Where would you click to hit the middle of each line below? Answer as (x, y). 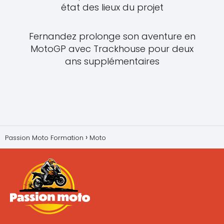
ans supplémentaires (112, 61)
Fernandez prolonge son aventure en (112, 36)
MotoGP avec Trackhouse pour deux (112, 49)
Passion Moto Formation (44, 138)
